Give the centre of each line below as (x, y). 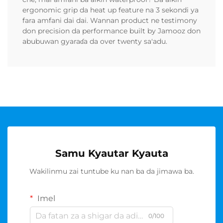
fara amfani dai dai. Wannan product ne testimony (110, 21)
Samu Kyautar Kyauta (111, 154)
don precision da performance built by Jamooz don (111, 31)
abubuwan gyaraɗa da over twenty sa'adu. (95, 42)
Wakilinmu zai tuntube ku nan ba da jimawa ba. (111, 171)
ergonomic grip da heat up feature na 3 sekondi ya (111, 10)
